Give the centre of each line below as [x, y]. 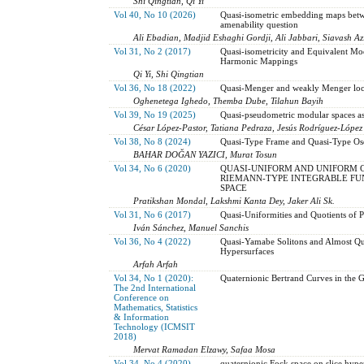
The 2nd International [154, 287]
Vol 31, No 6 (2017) [152, 214]
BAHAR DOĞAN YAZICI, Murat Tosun [206, 154]
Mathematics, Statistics [155, 307]
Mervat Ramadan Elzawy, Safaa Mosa [205, 349]
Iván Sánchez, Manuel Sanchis [191, 227]
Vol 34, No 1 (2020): [153, 277]
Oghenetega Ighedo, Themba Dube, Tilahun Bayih [229, 100]
